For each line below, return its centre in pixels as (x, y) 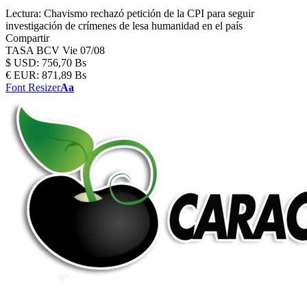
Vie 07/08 (84, 50)
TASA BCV (34, 50)
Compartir (27, 38)
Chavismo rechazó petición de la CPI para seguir (149, 13)
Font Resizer (33, 87)
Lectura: (23, 13)
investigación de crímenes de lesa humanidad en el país (124, 26)
